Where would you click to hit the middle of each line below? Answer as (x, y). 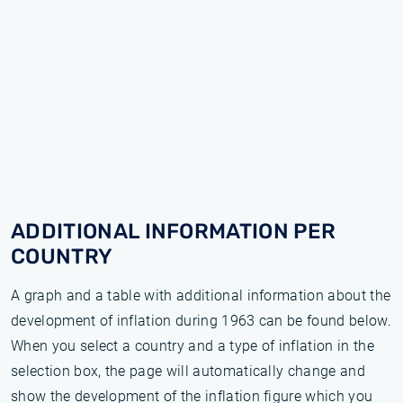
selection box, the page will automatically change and (188, 371)
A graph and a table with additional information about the (201, 296)
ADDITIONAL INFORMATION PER (174, 231)
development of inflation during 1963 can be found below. (201, 321)
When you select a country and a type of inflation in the (193, 346)
